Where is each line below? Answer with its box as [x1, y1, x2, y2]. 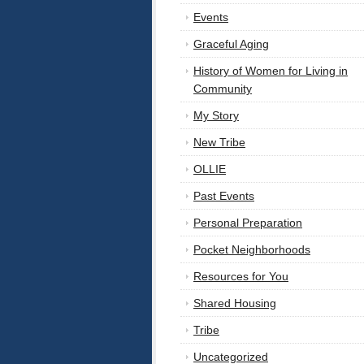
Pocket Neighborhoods [193, 243, 310, 257]
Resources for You [193, 270, 288, 284]
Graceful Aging [193, 37, 269, 51]
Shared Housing [193, 297, 276, 310]
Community [193, 82, 252, 96]
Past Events [193, 189, 254, 203]
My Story [193, 109, 239, 123]
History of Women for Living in [193, 64, 348, 78]
